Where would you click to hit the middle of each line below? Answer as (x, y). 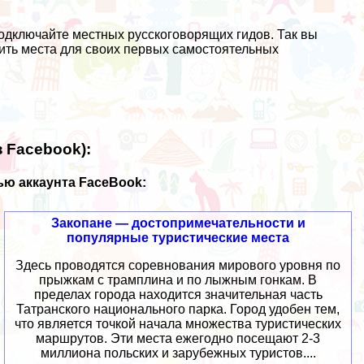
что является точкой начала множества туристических (178, 324)
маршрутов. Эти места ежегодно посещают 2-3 (178, 339)
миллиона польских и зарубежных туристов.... (178, 353)
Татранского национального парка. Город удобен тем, (178, 310)
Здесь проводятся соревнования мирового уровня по (178, 266)
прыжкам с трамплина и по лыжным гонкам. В (178, 280)
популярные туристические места (178, 238)
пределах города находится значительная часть (178, 295)
